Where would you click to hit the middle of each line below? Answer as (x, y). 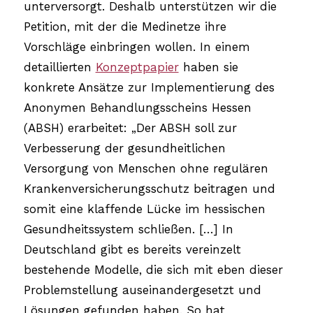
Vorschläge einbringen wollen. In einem (137, 46)
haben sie (208, 67)
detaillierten (59, 67)
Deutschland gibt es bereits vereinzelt (132, 249)
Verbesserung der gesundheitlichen (124, 148)
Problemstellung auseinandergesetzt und (142, 290)
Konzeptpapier (137, 67)
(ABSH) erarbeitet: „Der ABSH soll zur (130, 128)
